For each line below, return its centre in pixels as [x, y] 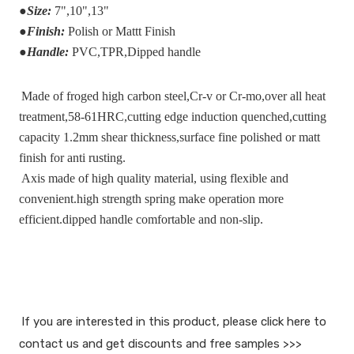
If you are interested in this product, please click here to [174, 321]
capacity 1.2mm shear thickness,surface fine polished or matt [169, 137]
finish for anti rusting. [72, 157]
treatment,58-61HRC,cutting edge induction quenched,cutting [173, 116]
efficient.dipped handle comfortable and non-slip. [141, 219]
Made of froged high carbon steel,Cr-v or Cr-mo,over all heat [173, 96]
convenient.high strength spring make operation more [151, 198]
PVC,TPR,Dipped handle [136, 51]
